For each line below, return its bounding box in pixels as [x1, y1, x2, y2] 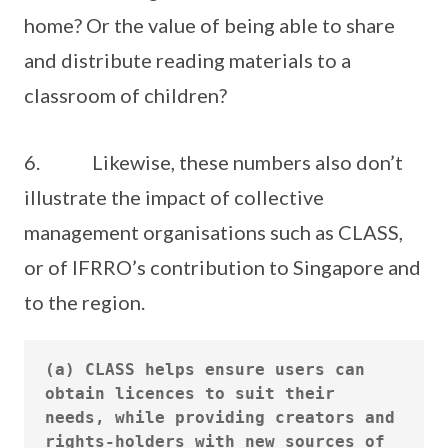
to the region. [24, 290, 145, 314]
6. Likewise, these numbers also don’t [24, 150, 403, 174]
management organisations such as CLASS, [24, 220, 403, 244]
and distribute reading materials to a [24, 48, 351, 72]
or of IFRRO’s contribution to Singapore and [24, 255, 421, 279]
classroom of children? [24, 83, 227, 107]
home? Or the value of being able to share [24, 13, 395, 37]
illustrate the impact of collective [24, 185, 324, 209]
